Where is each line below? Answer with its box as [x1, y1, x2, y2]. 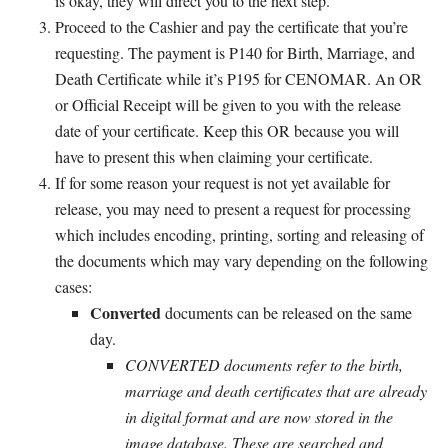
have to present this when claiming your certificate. [55, 145, 373, 167]
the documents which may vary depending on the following [55, 249, 428, 271]
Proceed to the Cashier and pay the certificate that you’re [55, 15, 408, 37]
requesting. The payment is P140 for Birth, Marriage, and [55, 41, 415, 63]
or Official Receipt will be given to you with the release [55, 93, 401, 115]
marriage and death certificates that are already [125, 379, 427, 401]
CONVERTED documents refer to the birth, [125, 353, 403, 375]
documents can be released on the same [161, 301, 412, 323]
